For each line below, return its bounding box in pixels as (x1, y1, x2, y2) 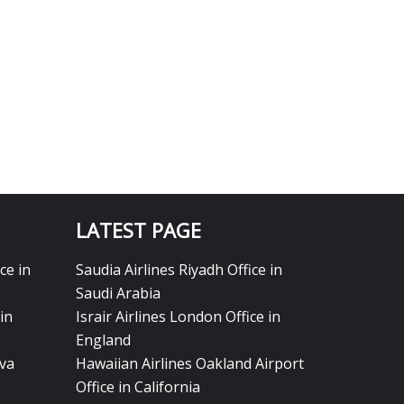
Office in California (75, 376, 200, 397)
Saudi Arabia (75, 282, 161, 303)
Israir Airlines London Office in (75, 306, 280, 326)
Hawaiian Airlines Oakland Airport (75, 353, 304, 373)
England (75, 329, 131, 350)
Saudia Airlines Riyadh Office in (75, 259, 282, 280)
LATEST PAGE (75, 216, 201, 243)
